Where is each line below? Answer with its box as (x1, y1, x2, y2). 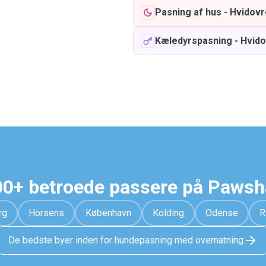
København (85, 207, 131, 218)
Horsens (28, 207, 64, 218)
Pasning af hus (155, 7, 221, 18)
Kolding (152, 207, 184, 218)
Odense (205, 207, 238, 218)
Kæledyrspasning (155, 35, 232, 46)
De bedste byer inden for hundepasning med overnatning (8, 235, 243, 246)
